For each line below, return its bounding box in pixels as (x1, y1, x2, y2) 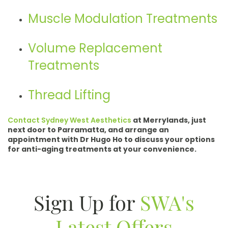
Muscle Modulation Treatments (28, 10, 217, 27)
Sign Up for (34, 188, 140, 216)
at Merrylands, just (131, 115, 206, 125)
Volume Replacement (28, 39, 162, 56)
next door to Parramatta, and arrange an (8, 124, 169, 135)
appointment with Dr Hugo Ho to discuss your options (8, 134, 215, 145)
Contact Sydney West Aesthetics (8, 115, 131, 125)
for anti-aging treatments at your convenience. (8, 144, 196, 154)
